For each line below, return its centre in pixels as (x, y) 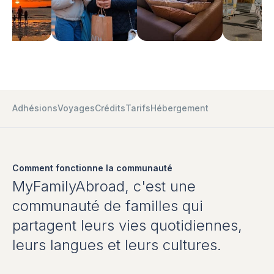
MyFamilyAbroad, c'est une (104, 186)
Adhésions (35, 108)
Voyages (76, 108)
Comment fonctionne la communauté (92, 168)
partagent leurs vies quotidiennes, (127, 225)
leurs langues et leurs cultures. (117, 245)
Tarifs (138, 108)
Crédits (110, 108)
